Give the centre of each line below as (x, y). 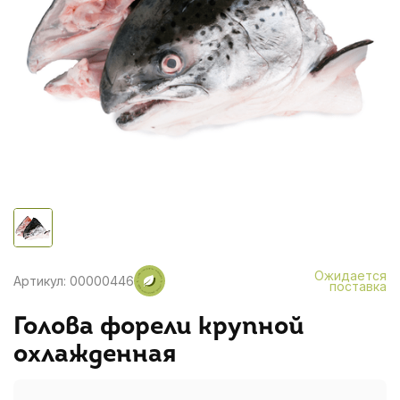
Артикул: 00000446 (74, 281)
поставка (358, 286)
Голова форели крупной (159, 328)
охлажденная (95, 355)
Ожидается (350, 275)
